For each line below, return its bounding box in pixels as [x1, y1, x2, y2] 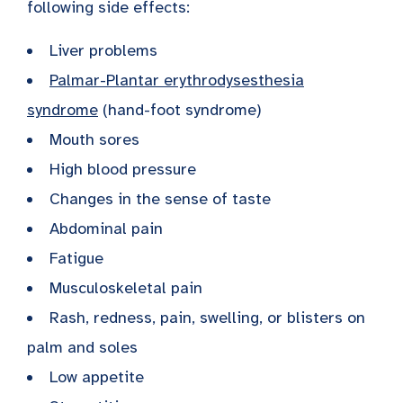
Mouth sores [49, 129, 139, 149]
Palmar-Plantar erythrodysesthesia [49, 69, 304, 90]
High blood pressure [49, 158, 196, 179]
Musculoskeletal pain [49, 277, 202, 298]
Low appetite [49, 366, 144, 387]
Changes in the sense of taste [49, 188, 271, 209]
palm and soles [27, 336, 138, 357]
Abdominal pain [49, 218, 163, 238]
